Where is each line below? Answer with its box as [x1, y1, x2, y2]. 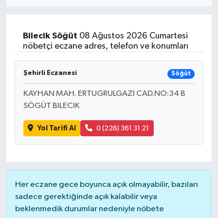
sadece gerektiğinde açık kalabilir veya [15, 192, 157, 201]
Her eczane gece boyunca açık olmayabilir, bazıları [15, 180, 198, 189]
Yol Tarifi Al [37, 124, 76, 132]
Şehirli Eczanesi [23, 69, 77, 76]
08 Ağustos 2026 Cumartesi [77, 31, 188, 40]
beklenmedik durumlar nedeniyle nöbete [15, 204, 164, 213]
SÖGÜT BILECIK [23, 102, 80, 110]
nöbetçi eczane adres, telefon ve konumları [22, 41, 188, 51]
